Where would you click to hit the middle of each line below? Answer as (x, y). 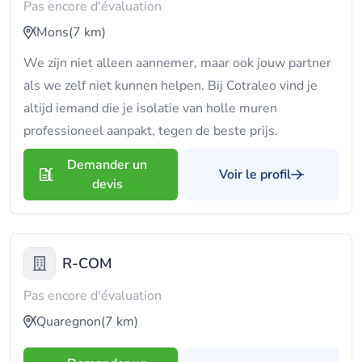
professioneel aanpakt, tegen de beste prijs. (151, 131)
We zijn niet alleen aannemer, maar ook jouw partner (177, 63)
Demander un (107, 165)
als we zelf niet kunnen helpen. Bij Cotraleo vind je (170, 86)
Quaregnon (69, 322)
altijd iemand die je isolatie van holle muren (150, 108)
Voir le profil (255, 175)
